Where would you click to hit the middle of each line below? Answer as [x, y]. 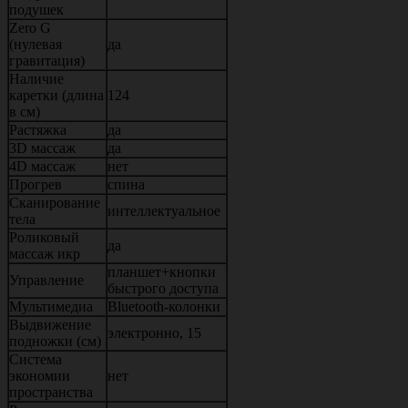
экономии [40, 375]
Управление [46, 280]
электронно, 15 [154, 332]
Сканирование [55, 202]
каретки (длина [56, 95]
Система [36, 359]
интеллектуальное [164, 210]
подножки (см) [55, 341]
